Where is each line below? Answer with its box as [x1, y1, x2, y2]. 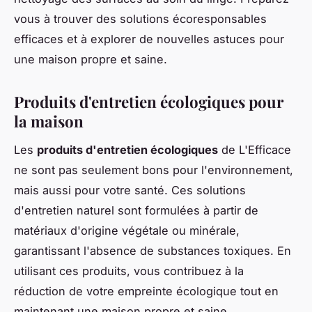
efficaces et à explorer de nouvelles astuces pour [14, 32, 284, 47]
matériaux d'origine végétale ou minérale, [14, 224, 240, 238]
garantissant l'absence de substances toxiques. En [14, 244, 291, 258]
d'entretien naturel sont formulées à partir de [14, 203, 258, 218]
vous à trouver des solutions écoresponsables [14, 12, 267, 26]
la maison [14, 111, 84, 132]
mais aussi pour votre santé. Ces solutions [14, 183, 246, 198]
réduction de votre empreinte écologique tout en [14, 284, 279, 299]
